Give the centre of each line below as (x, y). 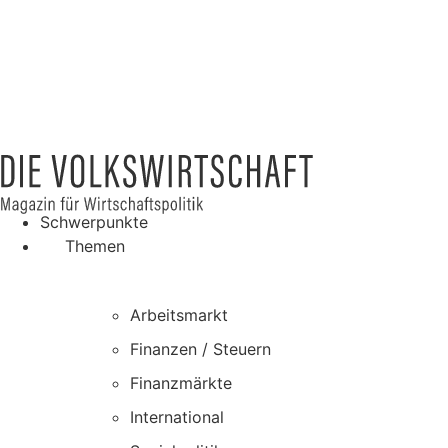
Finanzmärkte (181, 383)
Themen (95, 246)
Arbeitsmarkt (179, 315)
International (177, 417)
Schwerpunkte (94, 222)
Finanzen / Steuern (200, 349)
